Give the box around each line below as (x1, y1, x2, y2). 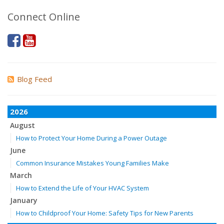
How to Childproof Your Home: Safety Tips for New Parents (16, 208, 193, 217)
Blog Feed (17, 74, 52, 84)
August (10, 120, 35, 130)
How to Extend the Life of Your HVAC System (16, 183, 149, 192)
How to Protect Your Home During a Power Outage (16, 133, 167, 142)
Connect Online (7, 10, 80, 23)
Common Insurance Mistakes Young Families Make (16, 158, 169, 167)
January (10, 195, 37, 205)
